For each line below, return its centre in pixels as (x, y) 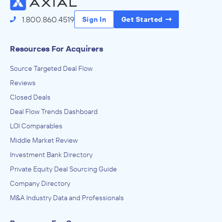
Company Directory (40, 184)
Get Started (142, 20)
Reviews (23, 83)
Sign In (94, 20)
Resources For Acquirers (56, 49)
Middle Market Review (44, 140)
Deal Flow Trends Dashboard (54, 112)
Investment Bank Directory (51, 155)
